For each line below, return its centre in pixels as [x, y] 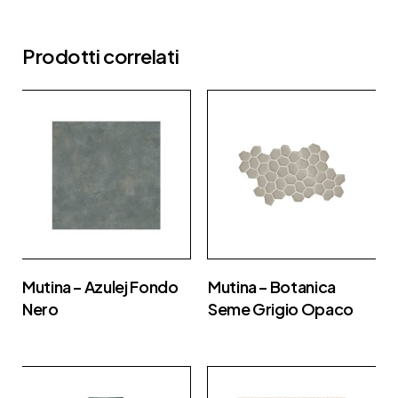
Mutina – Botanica [272, 286]
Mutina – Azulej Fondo [100, 286]
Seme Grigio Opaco [281, 308]
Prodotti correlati [101, 56]
